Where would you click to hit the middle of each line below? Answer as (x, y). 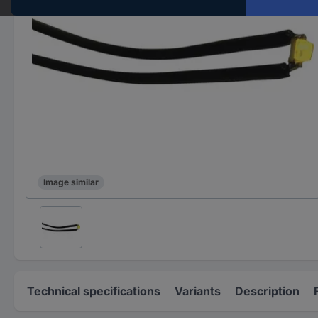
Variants (198, 291)
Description (267, 291)
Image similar (71, 182)
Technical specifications (94, 291)
